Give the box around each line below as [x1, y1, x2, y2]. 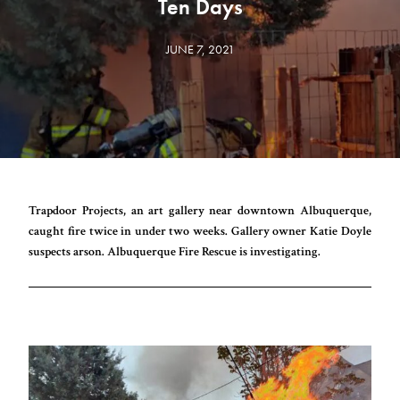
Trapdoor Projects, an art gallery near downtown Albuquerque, [29, 202, 371, 220]
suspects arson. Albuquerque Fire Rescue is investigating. [29, 243, 321, 261]
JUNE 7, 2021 [165, 41, 235, 57]
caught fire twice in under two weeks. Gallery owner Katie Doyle [29, 222, 371, 240]
